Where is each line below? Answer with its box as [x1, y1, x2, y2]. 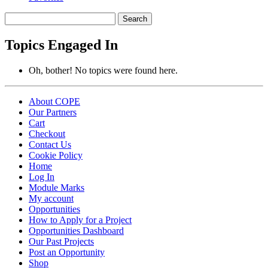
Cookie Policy [29, 150, 83, 160]
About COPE [29, 96, 80, 106]
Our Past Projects [29, 236, 94, 246]
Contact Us [29, 139, 71, 150]
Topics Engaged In [5, 36, 118, 53]
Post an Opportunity [29, 246, 105, 257]
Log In [29, 171, 54, 182]
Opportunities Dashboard [29, 225, 124, 236]
